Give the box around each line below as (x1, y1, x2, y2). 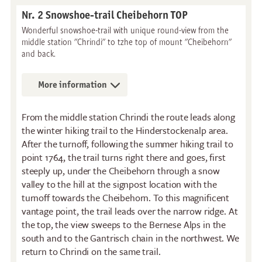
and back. (21, 47, 56, 59)
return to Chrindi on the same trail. (21, 244, 161, 258)
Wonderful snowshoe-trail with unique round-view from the (21, 23, 229, 36)
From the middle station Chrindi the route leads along (21, 109, 235, 124)
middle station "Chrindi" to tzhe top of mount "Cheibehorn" (21, 35, 232, 47)
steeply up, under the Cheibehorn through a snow (21, 163, 220, 178)
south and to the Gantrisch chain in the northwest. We (21, 230, 239, 245)
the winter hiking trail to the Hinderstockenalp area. (21, 123, 228, 137)
